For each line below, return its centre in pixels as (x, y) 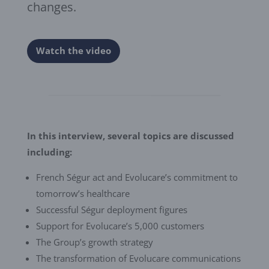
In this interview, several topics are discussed (130, 135)
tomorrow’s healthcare (83, 193)
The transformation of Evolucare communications (138, 258)
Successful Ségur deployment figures (111, 209)
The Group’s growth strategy (94, 242)
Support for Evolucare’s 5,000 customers (120, 225)
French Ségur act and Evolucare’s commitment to (137, 177)
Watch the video (73, 51)
